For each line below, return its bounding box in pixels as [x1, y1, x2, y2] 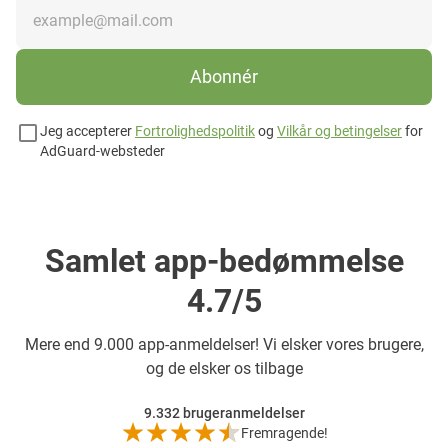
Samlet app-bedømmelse [44, 241, 404, 280]
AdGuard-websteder [40, 142, 165, 159]
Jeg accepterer [40, 122, 135, 139]
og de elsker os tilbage [145, 358, 303, 378]
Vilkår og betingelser [277, 122, 402, 139]
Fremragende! [240, 424, 328, 441]
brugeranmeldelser [182, 404, 305, 421]
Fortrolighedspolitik [135, 122, 255, 139]
